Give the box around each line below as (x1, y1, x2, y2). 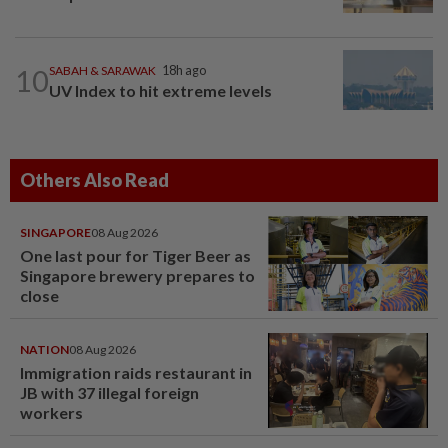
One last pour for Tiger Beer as (20, 246, 251, 266)
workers (20, 403, 83, 423)
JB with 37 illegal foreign (20, 383, 199, 403)
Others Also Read (20, 169, 169, 192)
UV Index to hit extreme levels (49, 81, 272, 101)
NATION (20, 342, 69, 358)
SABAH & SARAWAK (49, 63, 156, 79)
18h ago (162, 63, 206, 79)
